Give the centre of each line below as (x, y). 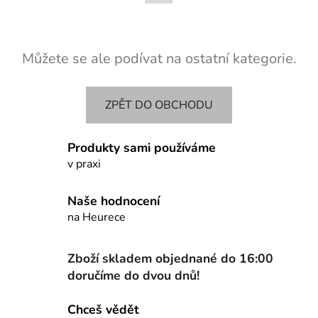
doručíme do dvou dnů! (133, 275)
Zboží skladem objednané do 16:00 (170, 258)
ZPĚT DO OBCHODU (159, 105)
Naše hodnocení (114, 201)
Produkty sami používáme (142, 147)
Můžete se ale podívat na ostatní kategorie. (159, 58)
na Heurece (97, 218)
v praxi (84, 164)
